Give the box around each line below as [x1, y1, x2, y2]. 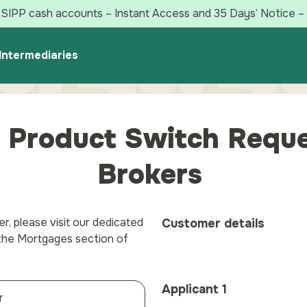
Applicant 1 [161, 282, 227, 297]
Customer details [161, 216, 265, 231]
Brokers [97, 157, 210, 192]
